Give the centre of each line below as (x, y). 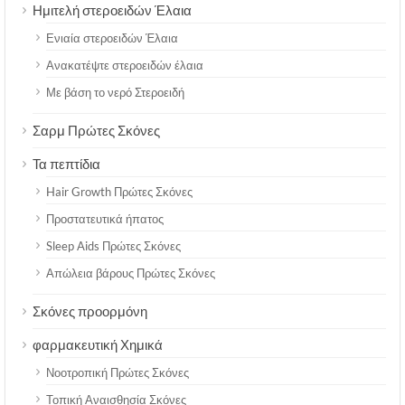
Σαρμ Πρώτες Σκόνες (96, 130)
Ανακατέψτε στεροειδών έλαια (125, 65)
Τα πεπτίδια (66, 163)
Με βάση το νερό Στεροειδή (115, 92)
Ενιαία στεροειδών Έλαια (112, 38)
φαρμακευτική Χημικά (98, 344)
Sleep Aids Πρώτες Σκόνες (113, 245)
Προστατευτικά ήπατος (105, 218)
